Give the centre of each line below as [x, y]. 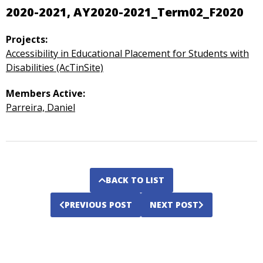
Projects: [27, 39]
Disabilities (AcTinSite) [55, 68]
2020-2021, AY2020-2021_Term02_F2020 [125, 12]
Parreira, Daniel [41, 107]
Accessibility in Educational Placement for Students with [127, 53]
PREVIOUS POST [98, 205]
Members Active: [45, 93]
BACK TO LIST [135, 180]
